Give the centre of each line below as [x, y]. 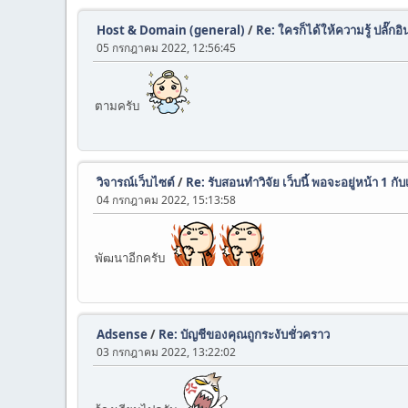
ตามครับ [120, 106]
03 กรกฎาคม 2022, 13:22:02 [166, 352]
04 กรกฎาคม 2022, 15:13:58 [166, 200]
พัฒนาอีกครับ [133, 258]
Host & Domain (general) [171, 30]
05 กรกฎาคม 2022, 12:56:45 [166, 48]
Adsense [122, 334]
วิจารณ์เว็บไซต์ [136, 182]
